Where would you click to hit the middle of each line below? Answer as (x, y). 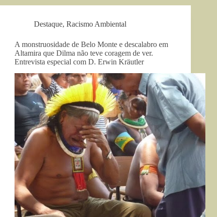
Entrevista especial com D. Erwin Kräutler (79, 62)
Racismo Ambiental (96, 24)
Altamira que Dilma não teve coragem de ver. (84, 53)
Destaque (48, 24)
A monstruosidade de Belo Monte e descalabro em (91, 44)
